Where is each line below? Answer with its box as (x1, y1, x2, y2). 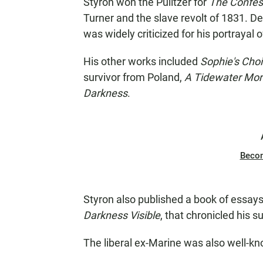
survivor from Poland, (83, 71, 184, 83)
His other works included (83, 55, 200, 68)
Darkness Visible (83, 209, 160, 221)
